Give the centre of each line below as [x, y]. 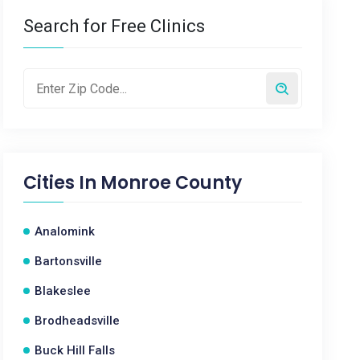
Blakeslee [63, 291]
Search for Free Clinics [115, 26]
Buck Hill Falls [75, 350]
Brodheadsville [78, 321]
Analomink [65, 231]
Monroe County [172, 183]
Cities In [62, 183]
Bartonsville [69, 261]
